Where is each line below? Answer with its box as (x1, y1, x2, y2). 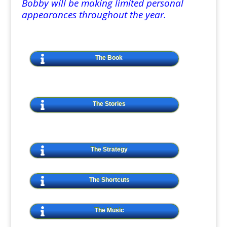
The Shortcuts (89, 176, 130, 184)
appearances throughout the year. (21, 8, 166, 22)
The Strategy (91, 146, 128, 154)
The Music (94, 207, 124, 214)
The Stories (93, 100, 126, 108)
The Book (95, 54, 123, 62)
